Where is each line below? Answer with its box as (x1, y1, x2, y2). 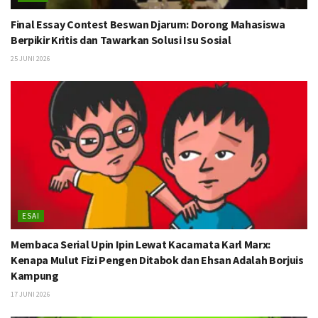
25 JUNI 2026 (11, 53, 50, 63)
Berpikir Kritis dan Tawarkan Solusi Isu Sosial (11, 32, 231, 47)
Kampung (11, 268, 59, 283)
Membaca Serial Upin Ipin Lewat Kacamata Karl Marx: (11, 236, 270, 251)
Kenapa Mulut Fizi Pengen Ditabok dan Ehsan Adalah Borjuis (11, 252, 304, 267)
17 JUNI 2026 (11, 289, 50, 299)
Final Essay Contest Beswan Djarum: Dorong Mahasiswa (11, 16, 285, 31)
